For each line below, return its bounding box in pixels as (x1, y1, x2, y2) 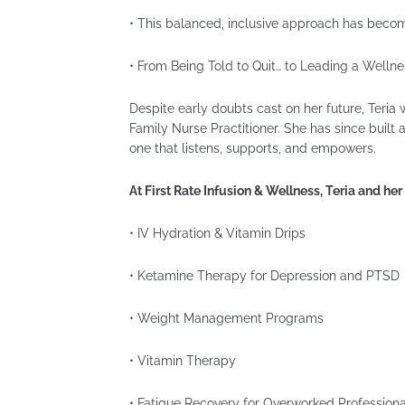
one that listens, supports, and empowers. (129, 141, 376, 155)
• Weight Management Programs (129, 311, 324, 325)
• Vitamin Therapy (129, 353, 236, 368)
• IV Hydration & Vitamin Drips (129, 226, 306, 240)
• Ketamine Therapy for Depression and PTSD (129, 268, 400, 283)
